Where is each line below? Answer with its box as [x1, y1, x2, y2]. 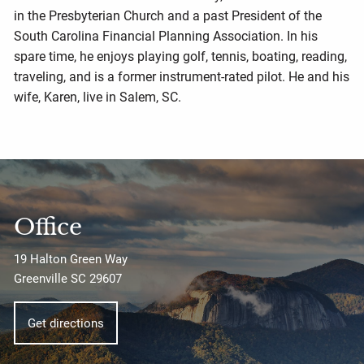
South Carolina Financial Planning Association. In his [14, 28, 318, 44]
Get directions [28, 315, 105, 331]
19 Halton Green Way [14, 251, 128, 266]
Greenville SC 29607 [14, 271, 123, 286]
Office [14, 212, 83, 241]
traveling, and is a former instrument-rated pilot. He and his [14, 68, 350, 84]
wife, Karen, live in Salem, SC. [14, 89, 182, 105]
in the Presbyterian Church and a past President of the [14, 7, 323, 24]
